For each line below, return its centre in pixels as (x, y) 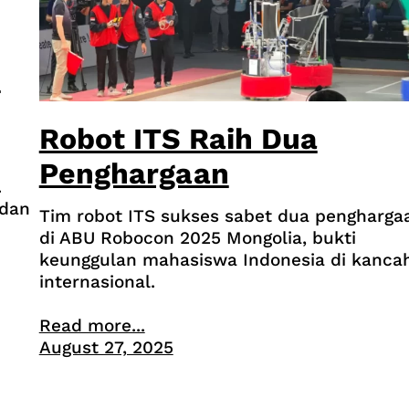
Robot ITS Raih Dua (178, 138)
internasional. (97, 281)
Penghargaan (134, 173)
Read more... (92, 325)
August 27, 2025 (106, 347)
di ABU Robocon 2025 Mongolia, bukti (197, 237)
